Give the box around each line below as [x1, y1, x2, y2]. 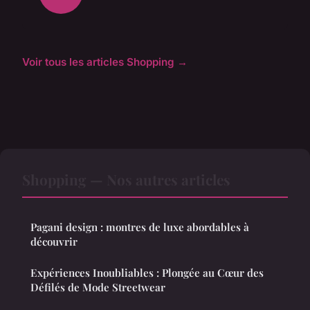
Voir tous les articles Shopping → [22, 55, 188, 69]
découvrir [30, 235, 77, 249]
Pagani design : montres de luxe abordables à [30, 220, 249, 235]
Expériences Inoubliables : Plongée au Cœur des [30, 266, 264, 280]
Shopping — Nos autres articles [22, 170, 230, 190]
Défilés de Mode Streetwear [30, 280, 165, 295]
